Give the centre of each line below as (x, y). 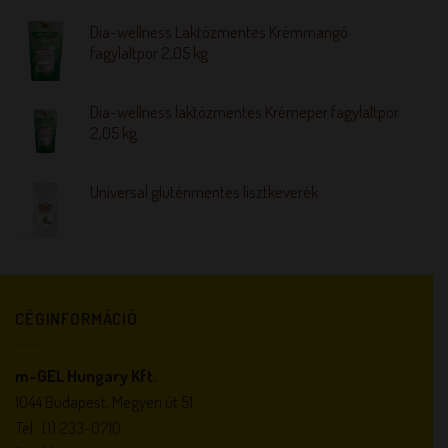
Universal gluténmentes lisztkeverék (204, 191)
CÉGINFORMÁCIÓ (76, 318)
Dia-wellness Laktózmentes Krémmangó (219, 31)
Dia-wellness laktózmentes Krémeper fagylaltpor (244, 111)
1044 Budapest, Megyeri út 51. (105, 401)
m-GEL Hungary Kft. (86, 375)
